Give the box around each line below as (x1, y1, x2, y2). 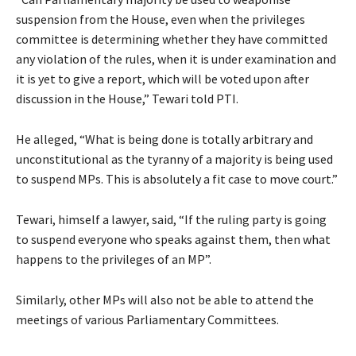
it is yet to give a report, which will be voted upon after (16, 70, 309, 87)
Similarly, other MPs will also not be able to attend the (16, 291, 314, 308)
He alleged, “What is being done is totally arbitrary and (16, 130, 313, 147)
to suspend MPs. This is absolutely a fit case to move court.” (16, 170, 338, 187)
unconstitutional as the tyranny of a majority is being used (16, 150, 333, 167)
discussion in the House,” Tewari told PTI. (16, 90, 238, 106)
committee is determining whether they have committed (16, 30, 327, 47)
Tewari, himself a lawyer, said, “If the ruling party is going (16, 211, 327, 227)
